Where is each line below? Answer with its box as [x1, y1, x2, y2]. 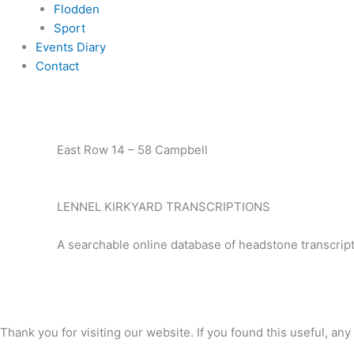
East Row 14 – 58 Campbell [57, 142, 208, 158]
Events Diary [36, 39, 106, 55]
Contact [36, 58, 79, 73]
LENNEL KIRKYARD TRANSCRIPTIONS [57, 199, 270, 215]
